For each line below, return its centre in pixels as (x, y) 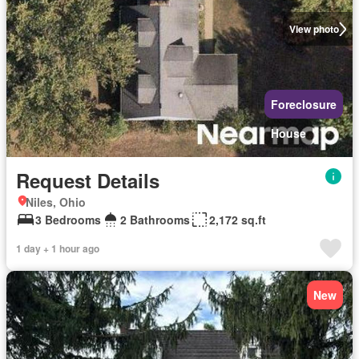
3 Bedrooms (68, 220)
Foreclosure (304, 104)
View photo (314, 29)
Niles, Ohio (56, 202)
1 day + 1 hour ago (58, 248)
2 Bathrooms (155, 220)
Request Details (88, 180)
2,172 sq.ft (238, 220)
